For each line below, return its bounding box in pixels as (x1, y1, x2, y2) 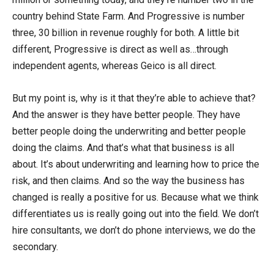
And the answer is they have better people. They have (12, 108, 240, 120)
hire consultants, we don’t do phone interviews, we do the (12, 224, 256, 236)
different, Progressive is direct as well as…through (12, 43, 228, 55)
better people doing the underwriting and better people (12, 125, 246, 137)
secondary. (12, 240, 58, 253)
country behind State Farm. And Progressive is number (12, 10, 245, 22)
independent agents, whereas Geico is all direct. (12, 59, 217, 72)
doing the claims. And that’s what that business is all (12, 141, 234, 154)
